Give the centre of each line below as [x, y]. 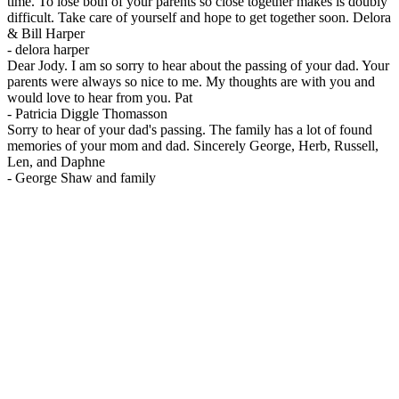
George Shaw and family [85, 178]
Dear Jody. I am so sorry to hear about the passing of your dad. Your [198, 66]
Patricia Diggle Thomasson [91, 114]
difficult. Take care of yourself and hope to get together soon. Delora [199, 18]
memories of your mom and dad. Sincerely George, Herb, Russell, [193, 146]
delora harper [52, 50]
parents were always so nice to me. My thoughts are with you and [191, 82]
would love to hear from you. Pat [100, 98]
